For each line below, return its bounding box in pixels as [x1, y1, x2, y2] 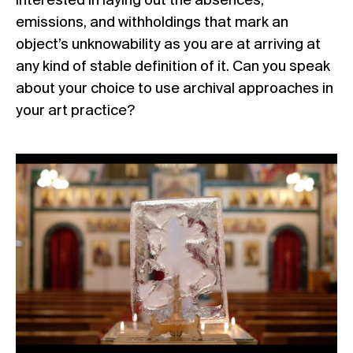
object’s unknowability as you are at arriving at [16, 36, 321, 53]
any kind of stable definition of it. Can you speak [16, 58, 330, 75]
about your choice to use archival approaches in [16, 80, 333, 97]
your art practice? [16, 102, 135, 119]
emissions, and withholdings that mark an [16, 14, 288, 31]
